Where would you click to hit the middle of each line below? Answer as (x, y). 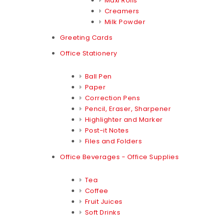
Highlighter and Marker (124, 119)
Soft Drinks (102, 212)
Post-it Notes (107, 130)
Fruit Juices (104, 201)
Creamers (122, 11)
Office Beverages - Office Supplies (119, 157)
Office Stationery (89, 53)
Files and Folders (113, 141)
